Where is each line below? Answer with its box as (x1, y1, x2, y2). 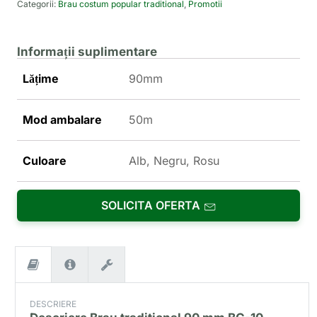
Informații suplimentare (17, 45, 157, 59)
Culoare (23, 154, 67, 168)
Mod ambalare (23, 113, 102, 127)
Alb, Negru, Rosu (129, 154, 219, 168)
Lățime (23, 71, 59, 86)
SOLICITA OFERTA (101, 198, 201, 213)
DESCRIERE (30, 299, 77, 310)
